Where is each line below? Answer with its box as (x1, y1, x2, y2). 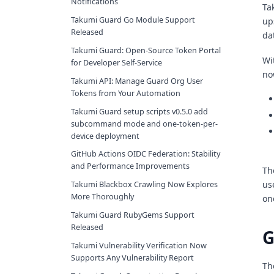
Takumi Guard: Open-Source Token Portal (71, 45, 221, 56)
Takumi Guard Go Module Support (71, 15, 195, 26)
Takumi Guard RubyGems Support (71, 210, 194, 221)
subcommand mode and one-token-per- (71, 118, 218, 129)
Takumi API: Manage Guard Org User (71, 75, 203, 86)
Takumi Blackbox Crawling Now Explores (71, 179, 218, 190)
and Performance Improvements (71, 161, 190, 172)
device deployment (71, 130, 139, 141)
